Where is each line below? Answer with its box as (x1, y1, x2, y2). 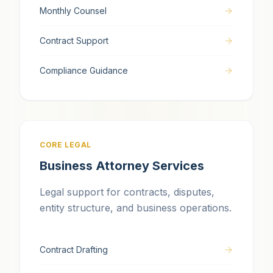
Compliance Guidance (40, 65, 128, 76)
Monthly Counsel (40, 5, 107, 16)
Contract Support (40, 35, 108, 46)
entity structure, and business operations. (40, 202, 232, 214)
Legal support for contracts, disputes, (40, 186, 214, 198)
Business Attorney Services (40, 158, 204, 173)
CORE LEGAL (40, 140, 91, 149)
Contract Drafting (40, 244, 108, 255)
